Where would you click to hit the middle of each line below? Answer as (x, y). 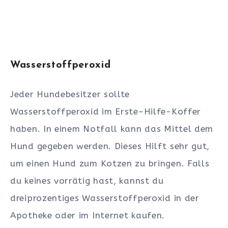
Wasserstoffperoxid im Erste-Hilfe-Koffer (106, 112)
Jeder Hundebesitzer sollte (70, 94)
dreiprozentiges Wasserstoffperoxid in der (105, 198)
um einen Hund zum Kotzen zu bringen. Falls (110, 164)
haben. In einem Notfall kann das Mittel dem (112, 129)
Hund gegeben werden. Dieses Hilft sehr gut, (110, 146)
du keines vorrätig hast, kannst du (87, 181)
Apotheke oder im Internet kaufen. (88, 216)
